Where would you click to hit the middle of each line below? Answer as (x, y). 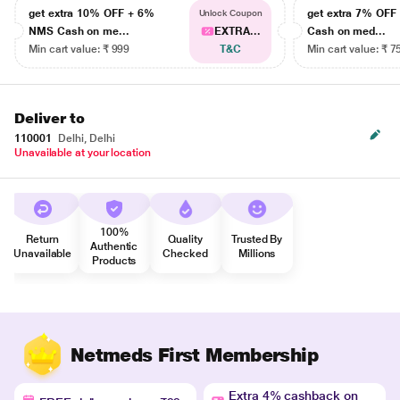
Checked (185, 253)
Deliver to (50, 118)
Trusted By (257, 239)
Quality (185, 239)
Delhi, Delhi (85, 138)
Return (42, 239)
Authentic (114, 246)
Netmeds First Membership (194, 355)
